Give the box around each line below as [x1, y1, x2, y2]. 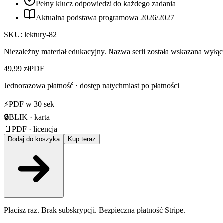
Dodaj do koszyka [8, 135, 60, 143]
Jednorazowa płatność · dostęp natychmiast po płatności [4, 81, 179, 90]
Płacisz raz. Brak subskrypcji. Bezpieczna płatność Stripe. [4, 205, 185, 214]
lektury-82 [24, 30, 57, 39]
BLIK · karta [9, 112, 50, 121]
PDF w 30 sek [9, 99, 54, 108]
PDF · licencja [12, 124, 57, 133]
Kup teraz [68, 135, 96, 143]
